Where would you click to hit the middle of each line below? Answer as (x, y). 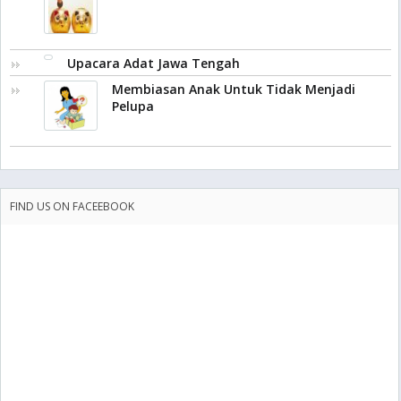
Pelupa (133, 106)
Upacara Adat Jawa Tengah (154, 63)
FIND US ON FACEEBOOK (72, 206)
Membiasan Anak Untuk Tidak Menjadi (234, 89)
